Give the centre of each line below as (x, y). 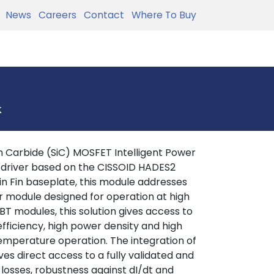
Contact (102, 15)
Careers (55, 15)
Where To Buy (161, 15)
